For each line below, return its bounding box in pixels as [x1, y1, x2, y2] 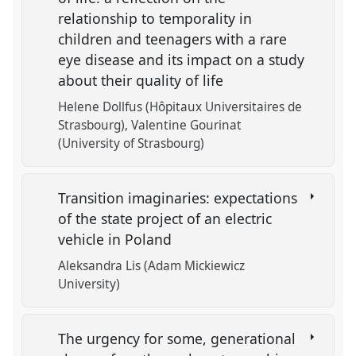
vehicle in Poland [58, 229, 180, 249]
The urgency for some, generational [58, 328, 296, 348]
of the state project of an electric [58, 208, 273, 228]
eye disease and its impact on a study [58, 50, 305, 70]
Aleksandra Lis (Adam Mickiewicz [58, 257, 246, 275]
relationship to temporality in [58, 9, 253, 29]
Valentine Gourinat [131, 117, 242, 134]
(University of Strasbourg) [58, 135, 205, 153]
